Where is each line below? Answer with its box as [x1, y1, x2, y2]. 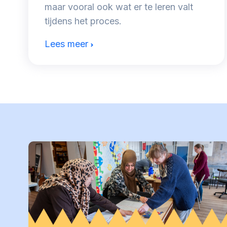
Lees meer [45, 39, 88, 50]
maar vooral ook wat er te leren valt [45, 2, 193, 13]
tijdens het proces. [45, 16, 122, 27]
